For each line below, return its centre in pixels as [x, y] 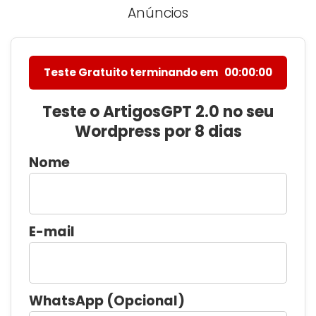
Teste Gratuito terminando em [132, 73]
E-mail [52, 232]
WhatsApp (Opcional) [107, 301]
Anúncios [158, 13]
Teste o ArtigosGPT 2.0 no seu [158, 112]
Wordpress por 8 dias [158, 132]
